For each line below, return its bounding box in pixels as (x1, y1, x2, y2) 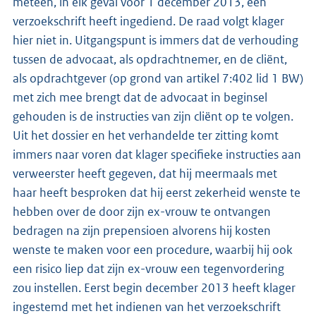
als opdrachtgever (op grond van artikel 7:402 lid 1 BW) (13, 70, 303, 86)
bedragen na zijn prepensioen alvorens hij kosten (13, 222, 271, 238)
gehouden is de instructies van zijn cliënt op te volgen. (13, 108, 293, 124)
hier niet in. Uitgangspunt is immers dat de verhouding (13, 32, 298, 48)
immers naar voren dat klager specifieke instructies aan (13, 146, 301, 162)
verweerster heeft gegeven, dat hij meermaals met (13, 165, 277, 181)
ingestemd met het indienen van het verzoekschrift (13, 298, 281, 315)
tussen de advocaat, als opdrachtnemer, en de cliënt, (13, 51, 287, 67)
